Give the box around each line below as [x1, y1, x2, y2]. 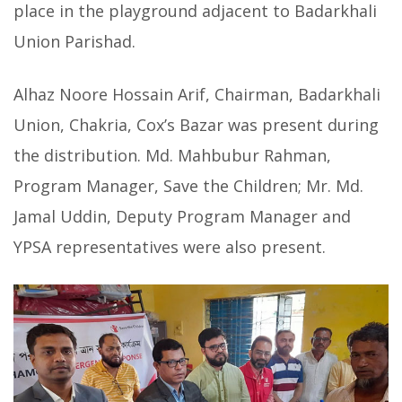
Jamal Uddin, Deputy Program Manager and [13, 205, 351, 227]
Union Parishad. [13, 30, 135, 52]
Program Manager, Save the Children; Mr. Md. [13, 174, 363, 197]
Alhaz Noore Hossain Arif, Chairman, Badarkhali [13, 83, 380, 105]
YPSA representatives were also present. [13, 235, 326, 258]
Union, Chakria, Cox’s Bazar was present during [13, 113, 379, 135]
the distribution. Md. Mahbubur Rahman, [13, 144, 331, 166]
